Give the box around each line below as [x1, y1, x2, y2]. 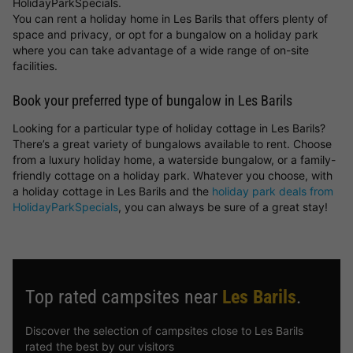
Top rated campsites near [25, 286, 222, 308]
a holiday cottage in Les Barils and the [13, 184, 212, 198]
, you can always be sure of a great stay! [118, 200, 328, 214]
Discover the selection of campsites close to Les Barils [25, 324, 303, 337]
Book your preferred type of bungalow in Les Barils [13, 92, 292, 109]
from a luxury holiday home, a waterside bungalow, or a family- [13, 153, 336, 166]
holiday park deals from [212, 184, 333, 198]
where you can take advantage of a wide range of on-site [13, 43, 309, 57]
